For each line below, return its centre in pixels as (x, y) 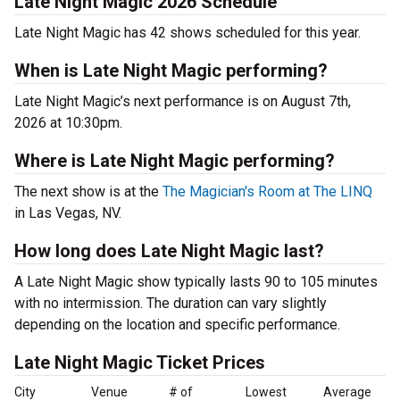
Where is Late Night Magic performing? (175, 161)
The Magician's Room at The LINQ (267, 192)
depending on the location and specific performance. (177, 325)
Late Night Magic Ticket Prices (140, 362)
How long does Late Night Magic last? (169, 251)
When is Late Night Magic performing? (171, 71)
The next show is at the (88, 192)
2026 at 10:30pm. (68, 123)
